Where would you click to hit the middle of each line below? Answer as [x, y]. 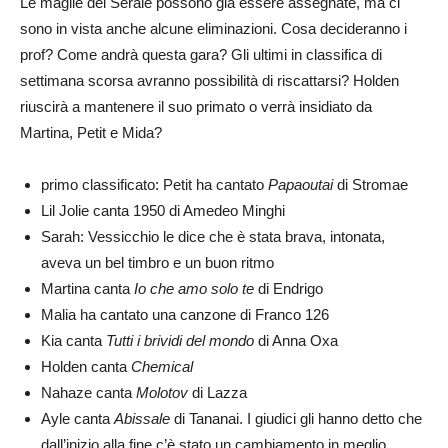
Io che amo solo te [194, 289]
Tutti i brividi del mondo [180, 341]
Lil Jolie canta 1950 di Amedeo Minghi [163, 211]
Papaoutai [300, 185]
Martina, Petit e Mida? [91, 133]
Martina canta [87, 289]
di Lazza [217, 393]
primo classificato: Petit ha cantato [154, 185]
